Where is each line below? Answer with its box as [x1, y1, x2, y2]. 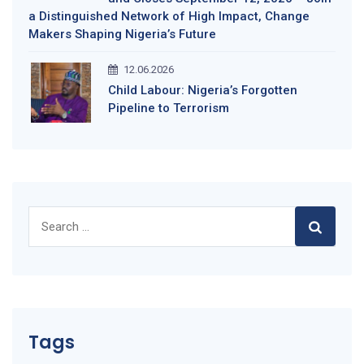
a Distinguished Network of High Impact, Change [28, 9, 310, 24]
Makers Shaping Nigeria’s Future [28, 27, 216, 42]
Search [28, 208, 69, 223]
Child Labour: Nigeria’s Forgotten [108, 83, 297, 98]
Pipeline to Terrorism [108, 101, 229, 116]
